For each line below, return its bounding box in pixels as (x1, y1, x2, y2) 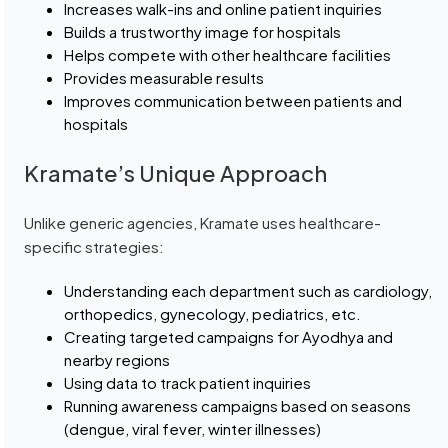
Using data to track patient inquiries (64, 373, 312, 393)
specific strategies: (24, 237, 165, 257)
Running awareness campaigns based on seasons (64, 396, 412, 416)
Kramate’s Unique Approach (24, 159, 328, 188)
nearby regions (64, 350, 171, 370)
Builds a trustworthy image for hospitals (64, 22, 342, 42)
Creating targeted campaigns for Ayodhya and (64, 327, 394, 347)
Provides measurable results (64, 68, 265, 88)
